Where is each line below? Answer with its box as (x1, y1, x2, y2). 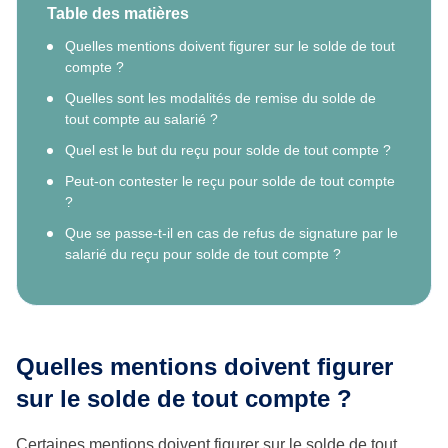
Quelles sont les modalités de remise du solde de (65, 90, 376, 107)
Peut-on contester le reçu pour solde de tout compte (65, 173, 395, 190)
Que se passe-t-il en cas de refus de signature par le (65, 225, 398, 242)
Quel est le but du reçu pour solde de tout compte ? (65, 142, 391, 159)
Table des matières (47, 5, 189, 23)
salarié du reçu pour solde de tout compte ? (65, 246, 341, 263)
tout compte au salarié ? (65, 111, 218, 128)
